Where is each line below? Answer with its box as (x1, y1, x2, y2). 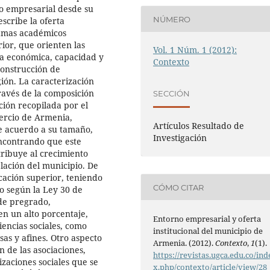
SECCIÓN (153, 88, 190, 98)
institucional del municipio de (153, 225, 263, 236)
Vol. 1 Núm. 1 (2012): (153, 44, 237, 56)
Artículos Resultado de (153, 120, 245, 132)
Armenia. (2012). (153, 237, 216, 248)
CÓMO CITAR (153, 182, 204, 192)
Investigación (153, 132, 207, 144)
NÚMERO (153, 14, 191, 24)
